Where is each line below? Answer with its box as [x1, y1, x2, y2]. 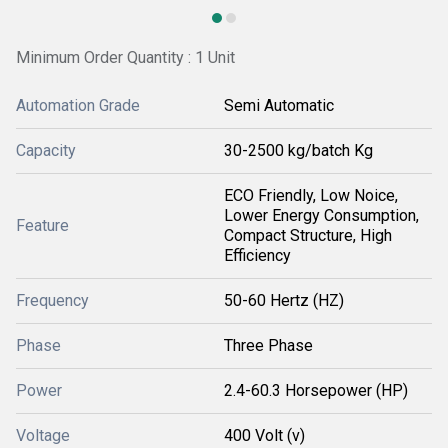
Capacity [16, 141, 76, 160]
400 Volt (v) [224, 426, 305, 445]
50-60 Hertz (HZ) [224, 291, 344, 310]
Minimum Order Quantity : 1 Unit [16, 48, 235, 67]
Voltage [16, 426, 70, 445]
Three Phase [224, 336, 313, 355]
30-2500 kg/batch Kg [224, 141, 373, 160]
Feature [16, 216, 69, 235]
